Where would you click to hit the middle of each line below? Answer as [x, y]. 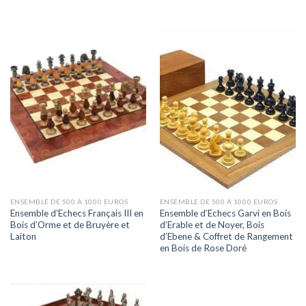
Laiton [23, 236]
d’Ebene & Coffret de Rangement [226, 236]
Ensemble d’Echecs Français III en [76, 213]
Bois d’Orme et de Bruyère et [70, 224]
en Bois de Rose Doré [203, 248]
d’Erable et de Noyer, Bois [212, 224]
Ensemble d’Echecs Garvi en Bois [225, 213]
